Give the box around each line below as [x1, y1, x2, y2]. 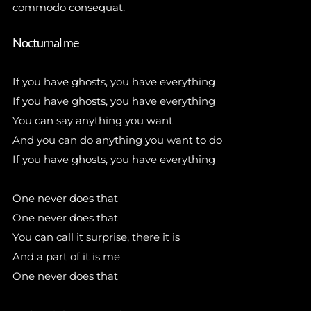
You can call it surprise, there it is [12, 230, 180, 244]
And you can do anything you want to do [12, 133, 222, 146]
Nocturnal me [12, 35, 78, 50]
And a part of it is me [12, 250, 120, 264]
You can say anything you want [12, 114, 173, 127]
